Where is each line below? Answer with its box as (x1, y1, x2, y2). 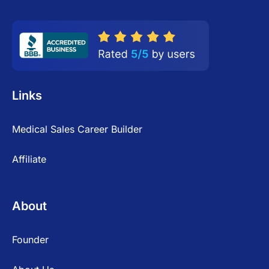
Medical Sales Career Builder (12, 122, 142, 135)
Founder (12, 233, 49, 246)
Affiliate (12, 153, 46, 165)
